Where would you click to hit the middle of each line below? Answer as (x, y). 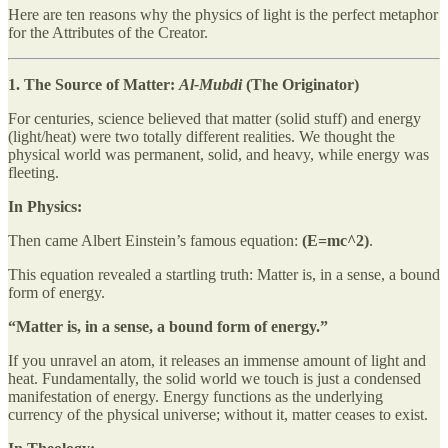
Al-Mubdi (210, 84)
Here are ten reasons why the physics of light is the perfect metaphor (223, 14)
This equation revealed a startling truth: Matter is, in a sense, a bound (224, 274)
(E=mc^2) (335, 240)
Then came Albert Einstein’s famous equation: (155, 240)
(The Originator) (300, 84)
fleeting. (33, 172)
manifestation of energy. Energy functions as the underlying (195, 396)
